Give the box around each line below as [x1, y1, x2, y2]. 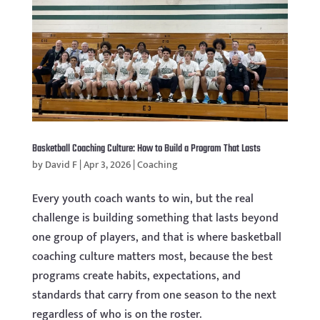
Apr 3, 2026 [83, 156, 131, 174]
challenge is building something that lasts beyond [31, 209, 279, 229]
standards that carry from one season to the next [31, 286, 276, 306]
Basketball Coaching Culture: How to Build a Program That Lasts [31, 141, 261, 158]
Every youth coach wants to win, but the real [31, 189, 254, 209]
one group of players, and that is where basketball [31, 228, 281, 248]
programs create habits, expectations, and [31, 266, 241, 286]
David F [44, 156, 77, 174]
